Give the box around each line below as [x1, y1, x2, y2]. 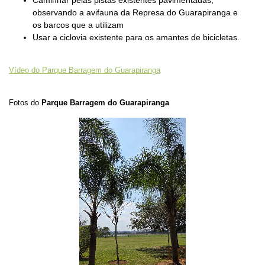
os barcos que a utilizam [33, 20, 124, 30]
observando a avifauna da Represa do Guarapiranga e [33, 7, 238, 17]
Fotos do [9, 98, 41, 108]
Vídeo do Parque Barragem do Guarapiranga [9, 66, 160, 75]
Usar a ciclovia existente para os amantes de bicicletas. [33, 32, 242, 42]
